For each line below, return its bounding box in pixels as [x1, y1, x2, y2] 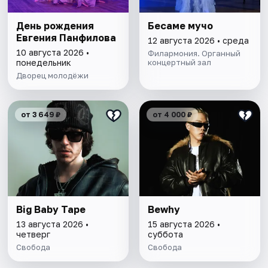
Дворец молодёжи [16, 71, 89, 81]
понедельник [16, 57, 72, 68]
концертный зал [147, 57, 211, 68]
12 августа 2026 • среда [147, 35, 249, 46]
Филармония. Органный [147, 48, 240, 59]
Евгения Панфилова [16, 32, 117, 44]
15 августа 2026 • [147, 219, 220, 230]
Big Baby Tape [16, 203, 86, 216]
